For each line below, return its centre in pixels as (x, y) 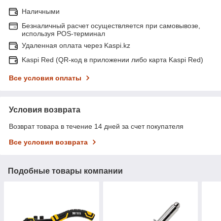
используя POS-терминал (63, 33)
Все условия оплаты (45, 78)
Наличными (41, 11)
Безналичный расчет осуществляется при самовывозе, (111, 25)
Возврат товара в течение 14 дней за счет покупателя (96, 126)
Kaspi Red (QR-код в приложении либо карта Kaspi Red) (112, 59)
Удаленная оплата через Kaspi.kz (76, 45)
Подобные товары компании (65, 171)
